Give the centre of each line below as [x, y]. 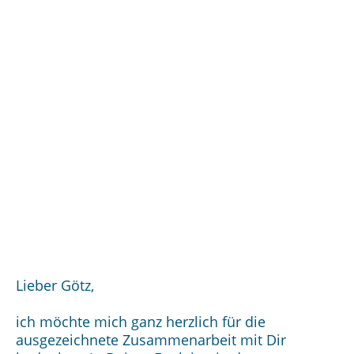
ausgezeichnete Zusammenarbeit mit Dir [151, 340]
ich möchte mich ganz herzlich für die [141, 322]
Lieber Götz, [55, 285]
